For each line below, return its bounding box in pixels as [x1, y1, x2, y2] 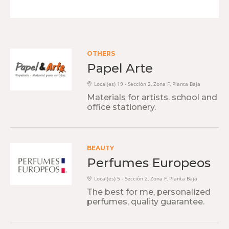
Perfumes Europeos [87, 155, 211, 170]
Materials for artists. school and [87, 93, 217, 102]
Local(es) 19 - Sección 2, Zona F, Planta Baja [94, 81, 200, 87]
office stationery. [87, 102, 156, 112]
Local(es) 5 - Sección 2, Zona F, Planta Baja [94, 175, 197, 182]
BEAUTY [87, 144, 114, 152]
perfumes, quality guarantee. [87, 197, 204, 207]
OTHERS [87, 50, 115, 57]
